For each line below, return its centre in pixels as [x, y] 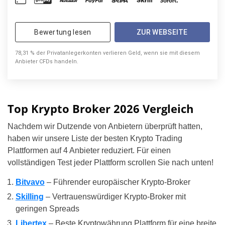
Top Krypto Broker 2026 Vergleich [100, 109]
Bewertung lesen [63, 32]
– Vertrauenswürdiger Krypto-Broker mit [115, 197]
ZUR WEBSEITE [162, 32]
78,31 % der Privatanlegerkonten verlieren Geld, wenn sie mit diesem [107, 53]
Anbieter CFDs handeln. [47, 62]
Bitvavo [30, 182]
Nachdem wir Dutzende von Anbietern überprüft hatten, [105, 127]
